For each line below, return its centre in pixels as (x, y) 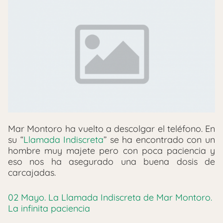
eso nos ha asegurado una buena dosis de (111, 161)
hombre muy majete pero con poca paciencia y (111, 150)
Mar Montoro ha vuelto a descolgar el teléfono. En (111, 128)
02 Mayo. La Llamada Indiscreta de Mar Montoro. (110, 197)
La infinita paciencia (49, 208)
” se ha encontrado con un (160, 139)
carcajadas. (32, 172)
